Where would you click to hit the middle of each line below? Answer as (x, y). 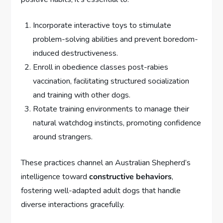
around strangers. (63, 137)
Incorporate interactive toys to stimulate (102, 25)
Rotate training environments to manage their (111, 109)
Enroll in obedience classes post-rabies (101, 67)
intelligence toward (55, 176)
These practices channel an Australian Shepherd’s (106, 163)
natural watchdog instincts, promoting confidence (117, 123)
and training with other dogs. (82, 95)
